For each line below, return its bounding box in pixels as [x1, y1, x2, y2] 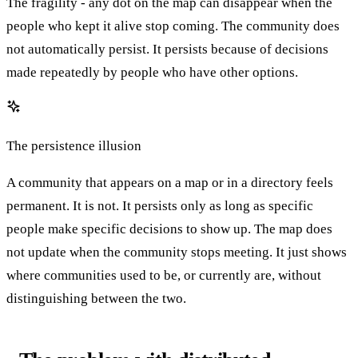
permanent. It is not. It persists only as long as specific [6, 197, 313, 213]
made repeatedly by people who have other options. [6, 64, 298, 80]
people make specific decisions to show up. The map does [6, 221, 332, 237]
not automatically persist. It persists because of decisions [6, 41, 328, 57]
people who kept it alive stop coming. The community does [6, 18, 340, 34]
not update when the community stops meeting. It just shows [6, 244, 347, 260]
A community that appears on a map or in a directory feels [6, 174, 333, 190]
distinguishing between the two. [6, 290, 186, 306]
